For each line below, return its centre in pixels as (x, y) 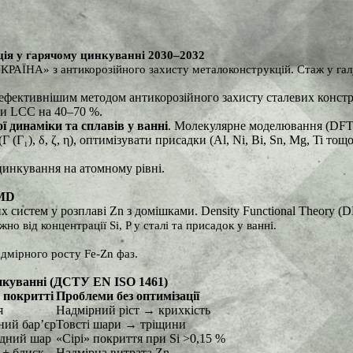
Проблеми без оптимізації (128, 296)
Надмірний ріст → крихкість (133, 310)
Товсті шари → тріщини (121, 324)
